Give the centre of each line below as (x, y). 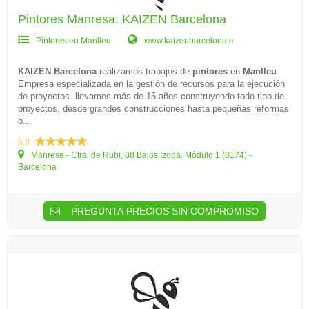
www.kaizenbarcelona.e (188, 41)
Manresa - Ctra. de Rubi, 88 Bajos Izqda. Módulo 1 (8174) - (140, 155)
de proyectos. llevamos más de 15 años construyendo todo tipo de (151, 96)
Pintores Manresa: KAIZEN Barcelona (122, 19)
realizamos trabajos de (144, 71)
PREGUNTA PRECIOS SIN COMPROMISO (163, 211)
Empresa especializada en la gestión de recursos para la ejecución (151, 84)
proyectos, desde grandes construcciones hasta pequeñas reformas (153, 109)
